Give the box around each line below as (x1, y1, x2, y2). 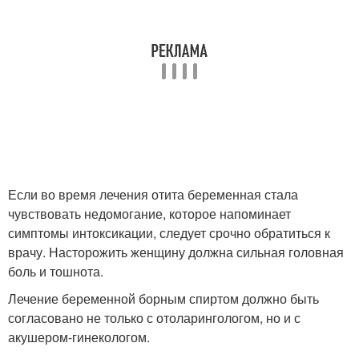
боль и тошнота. (8, 262, 103, 280)
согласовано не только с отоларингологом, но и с (8, 309, 301, 327)
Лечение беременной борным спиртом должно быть (8, 289, 319, 308)
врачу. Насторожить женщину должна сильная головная (8, 243, 344, 261)
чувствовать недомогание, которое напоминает (8, 204, 291, 223)
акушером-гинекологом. (8, 328, 150, 346)
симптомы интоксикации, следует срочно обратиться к (8, 224, 330, 242)
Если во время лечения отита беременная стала (8, 185, 298, 204)
